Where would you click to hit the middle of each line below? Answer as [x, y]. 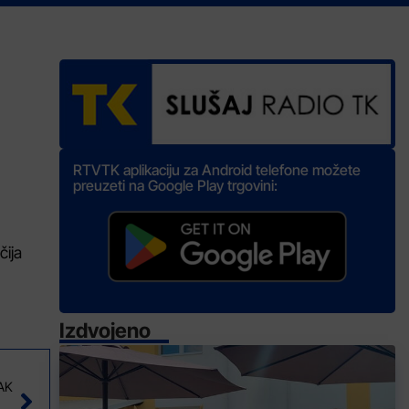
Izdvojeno [105, 330]
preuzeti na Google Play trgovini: [176, 186]
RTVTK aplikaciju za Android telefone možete [217, 170]
